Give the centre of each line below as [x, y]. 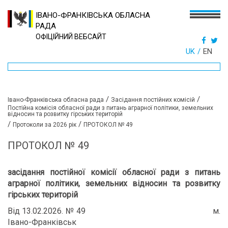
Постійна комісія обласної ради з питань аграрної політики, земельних [110, 108]
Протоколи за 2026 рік [45, 125]
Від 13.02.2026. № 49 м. [114, 211]
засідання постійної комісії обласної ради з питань [114, 172]
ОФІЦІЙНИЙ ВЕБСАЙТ [71, 37]
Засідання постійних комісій [153, 100]
